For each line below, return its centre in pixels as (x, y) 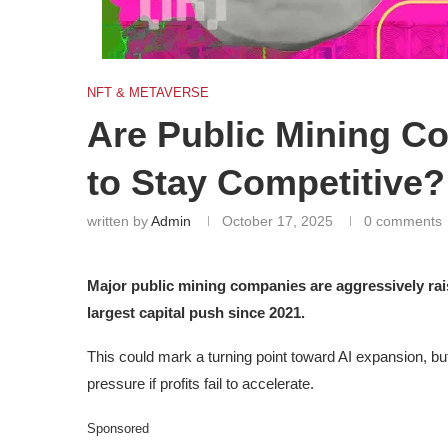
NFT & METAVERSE (148, 92)
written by (119, 221)
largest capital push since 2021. (196, 312)
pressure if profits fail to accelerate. (200, 383)
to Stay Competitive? (266, 182)
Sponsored (118, 429)
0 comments (403, 221)
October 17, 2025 (277, 221)
